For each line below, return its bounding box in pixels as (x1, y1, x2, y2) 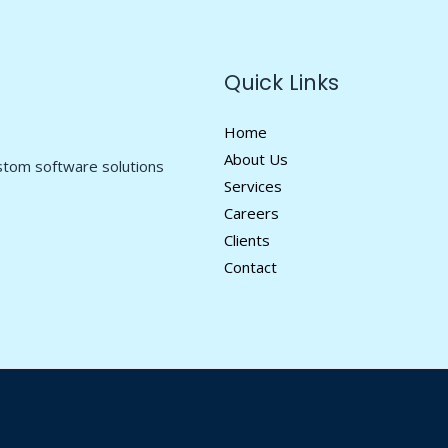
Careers (224, 203, 279, 223)
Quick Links (224, 68, 339, 97)
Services (224, 176, 282, 196)
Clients (224, 230, 270, 250)
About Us (224, 149, 288, 169)
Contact (224, 257, 277, 277)
